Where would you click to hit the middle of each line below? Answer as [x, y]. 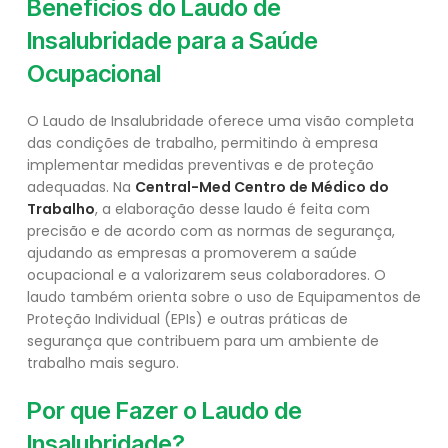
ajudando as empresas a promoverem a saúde [192, 253]
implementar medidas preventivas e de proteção [200, 165]
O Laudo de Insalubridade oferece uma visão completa [220, 121]
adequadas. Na [81, 187]
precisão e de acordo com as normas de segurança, [211, 231]
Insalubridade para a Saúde [172, 41]
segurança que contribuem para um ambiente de [203, 341]
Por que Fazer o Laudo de [164, 411]
